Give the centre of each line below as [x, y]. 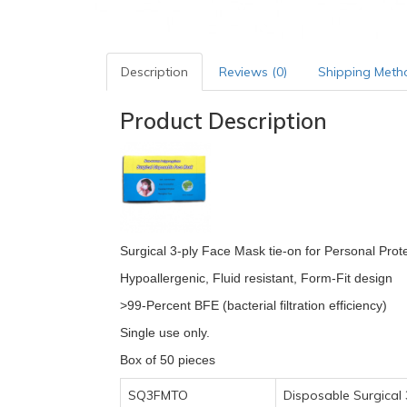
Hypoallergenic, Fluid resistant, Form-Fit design [256, 278]
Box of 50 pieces [168, 360]
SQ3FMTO [158, 395]
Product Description [223, 121]
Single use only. [165, 333]
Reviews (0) [253, 72]
